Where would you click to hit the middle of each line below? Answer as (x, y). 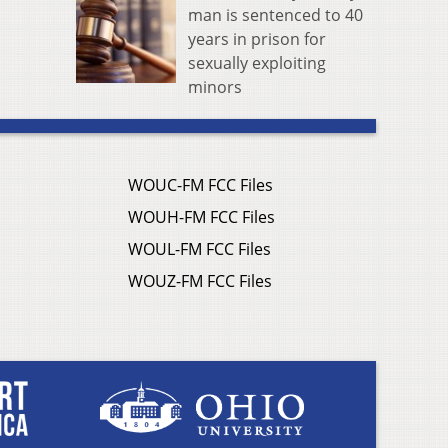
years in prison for (257, 38)
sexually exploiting (257, 62)
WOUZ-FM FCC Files (200, 280)
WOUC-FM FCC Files (200, 184)
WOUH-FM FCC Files (201, 216)
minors (215, 86)
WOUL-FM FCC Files (199, 248)
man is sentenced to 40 (275, 14)
